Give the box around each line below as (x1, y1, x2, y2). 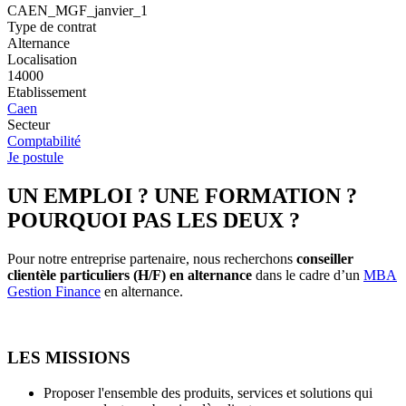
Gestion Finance (7, 284, 101, 300)
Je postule (7, 150, 63, 166)
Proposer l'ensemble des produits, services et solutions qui (43, 384, 372, 401)
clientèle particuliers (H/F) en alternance (7, 267, 256, 284)
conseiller (296, 251, 353, 267)
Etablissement (7, 84, 86, 101)
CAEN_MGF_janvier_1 (7, 3, 148, 19)
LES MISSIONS (7, 347, 130, 367)
